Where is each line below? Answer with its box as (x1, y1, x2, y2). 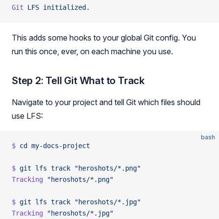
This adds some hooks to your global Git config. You (12, 33, 196, 43)
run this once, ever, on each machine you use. (12, 46, 173, 56)
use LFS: (12, 111, 43, 121)
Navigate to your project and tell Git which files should (12, 97, 200, 107)
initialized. (39, 3, 90, 11)
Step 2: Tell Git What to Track (12, 75, 145, 87)
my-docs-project (27, 142, 90, 150)
